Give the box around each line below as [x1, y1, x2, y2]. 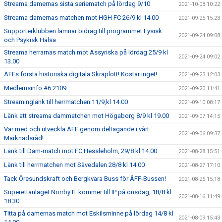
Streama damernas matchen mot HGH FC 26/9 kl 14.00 [4, 14, 159, 22]
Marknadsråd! [4, 134, 44, 142]
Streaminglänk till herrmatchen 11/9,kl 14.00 [4, 98, 128, 106]
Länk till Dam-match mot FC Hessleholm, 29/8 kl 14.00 [4, 147, 157, 155]
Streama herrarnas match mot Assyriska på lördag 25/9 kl [4, 49, 168, 56]
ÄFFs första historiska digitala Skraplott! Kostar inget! [4, 70, 157, 78]
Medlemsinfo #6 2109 [4, 84, 66, 92]
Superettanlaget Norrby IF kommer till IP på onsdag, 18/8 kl [4, 188, 171, 196]
